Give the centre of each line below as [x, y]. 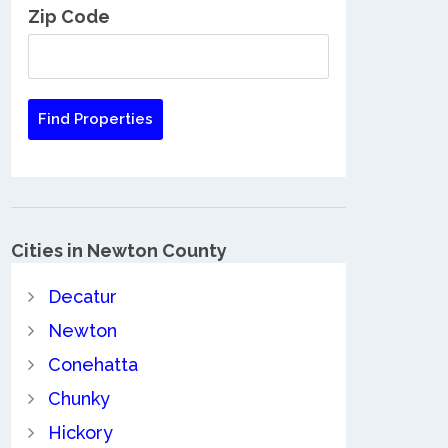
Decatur [82, 296]
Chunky [78, 398]
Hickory [80, 432]
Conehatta [92, 364]
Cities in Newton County [119, 250]
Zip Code [68, 17]
